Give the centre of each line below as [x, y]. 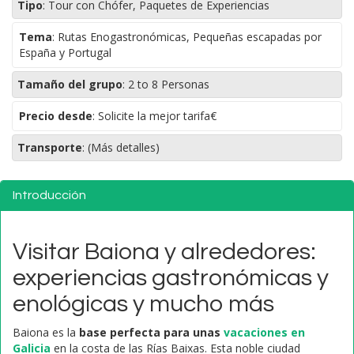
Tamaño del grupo [70, 84]
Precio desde [56, 116]
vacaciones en [264, 332]
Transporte [50, 147]
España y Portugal [65, 53]
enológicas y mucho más [143, 304]
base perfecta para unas [151, 332]
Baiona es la [46, 332]
